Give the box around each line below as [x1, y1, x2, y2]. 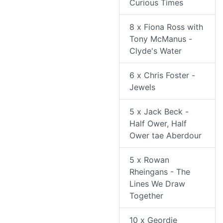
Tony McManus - [129, 34, 192, 44]
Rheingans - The [129, 167, 190, 177]
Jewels [129, 82, 155, 93]
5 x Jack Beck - [129, 107, 189, 117]
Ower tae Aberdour [129, 130, 202, 141]
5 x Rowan [129, 155, 169, 165]
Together [129, 191, 163, 201]
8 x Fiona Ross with [129, 22, 203, 32]
